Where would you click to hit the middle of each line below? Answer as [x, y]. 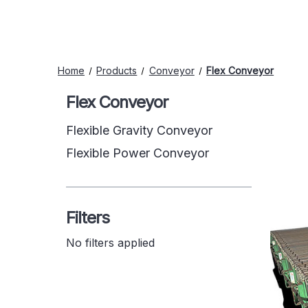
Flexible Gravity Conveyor [139, 130]
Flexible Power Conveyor [137, 153]
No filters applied [110, 242]
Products [117, 70]
